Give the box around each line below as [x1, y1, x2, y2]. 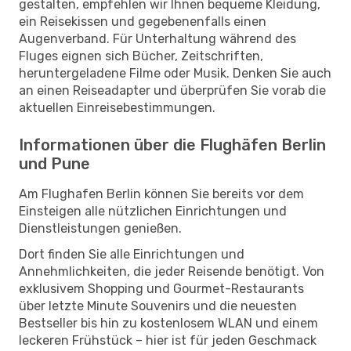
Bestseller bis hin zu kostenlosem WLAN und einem [19, 315, 318, 331]
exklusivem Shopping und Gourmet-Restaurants [19, 280, 304, 296]
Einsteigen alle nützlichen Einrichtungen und [19, 203, 287, 219]
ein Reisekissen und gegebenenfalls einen [19, 13, 266, 29]
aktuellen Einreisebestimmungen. [19, 100, 215, 115]
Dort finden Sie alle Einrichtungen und [19, 246, 244, 262]
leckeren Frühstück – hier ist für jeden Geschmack [19, 332, 317, 348]
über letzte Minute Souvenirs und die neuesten [19, 298, 297, 313]
